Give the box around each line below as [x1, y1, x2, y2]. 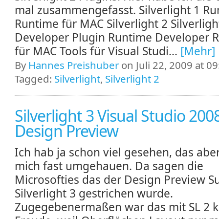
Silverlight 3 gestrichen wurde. [15, 186, 173, 201]
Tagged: [15, 72, 54, 86]
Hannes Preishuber [28, 58, 119, 72]
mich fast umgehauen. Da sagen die [15, 158, 203, 174]
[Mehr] [180, 44, 215, 59]
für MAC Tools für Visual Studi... [15, 44, 180, 59]
